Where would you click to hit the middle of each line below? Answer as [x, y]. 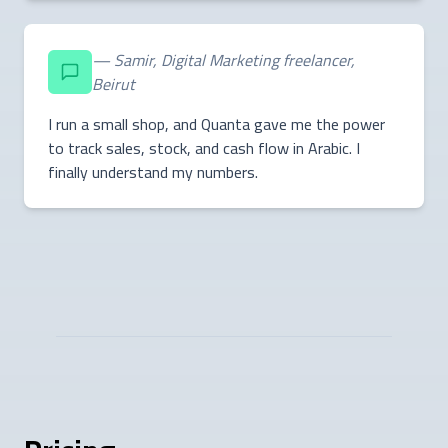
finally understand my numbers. [153, 171]
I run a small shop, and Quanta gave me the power [216, 123]
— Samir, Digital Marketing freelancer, [223, 59]
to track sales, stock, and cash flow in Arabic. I [204, 147]
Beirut [113, 83]
